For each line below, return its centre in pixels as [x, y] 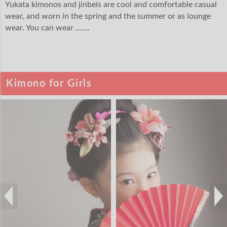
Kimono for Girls [49, 84]
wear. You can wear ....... [47, 28]
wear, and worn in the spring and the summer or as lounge [108, 16]
